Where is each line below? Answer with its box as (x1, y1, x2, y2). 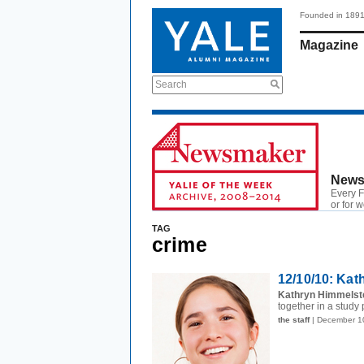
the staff (278, 315, 310, 324)
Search (155, 79, 187, 90)
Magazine (300, 38, 358, 52)
